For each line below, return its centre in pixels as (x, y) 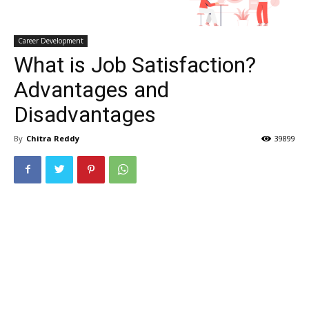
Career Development (51, 40)
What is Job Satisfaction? (135, 64)
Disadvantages (85, 114)
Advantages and (91, 89)
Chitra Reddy (53, 138)
